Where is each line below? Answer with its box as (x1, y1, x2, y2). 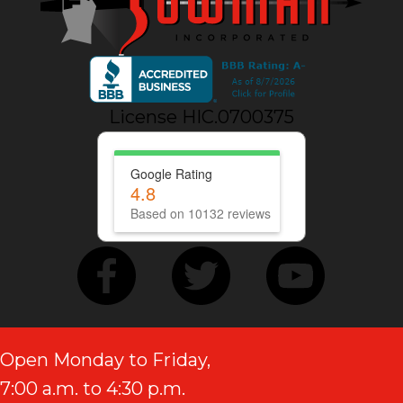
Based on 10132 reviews (130, 204, 271, 223)
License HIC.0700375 (108, 105, 294, 128)
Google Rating (130, 164, 212, 183)
